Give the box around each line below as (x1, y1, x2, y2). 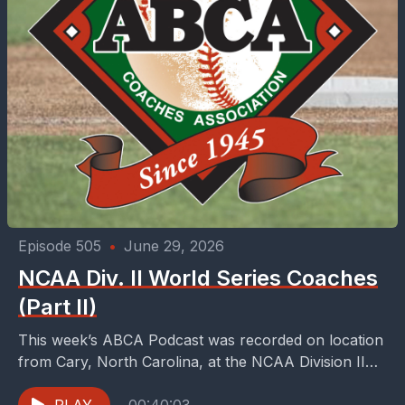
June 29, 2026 (124, 237, 224, 255)
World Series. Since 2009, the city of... (18, 374, 279, 392)
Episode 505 (18, 237, 101, 255)
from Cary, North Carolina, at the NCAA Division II (18, 353, 365, 371)
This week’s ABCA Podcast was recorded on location (18, 331, 383, 349)
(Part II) (18, 294, 97, 320)
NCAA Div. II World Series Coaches (18, 265, 378, 291)
